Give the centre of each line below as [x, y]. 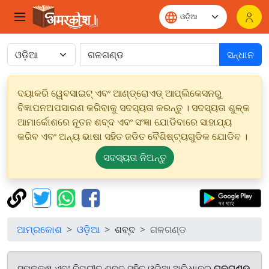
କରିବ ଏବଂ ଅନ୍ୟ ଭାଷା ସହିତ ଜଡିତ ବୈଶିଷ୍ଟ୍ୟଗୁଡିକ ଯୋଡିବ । [132, 136]
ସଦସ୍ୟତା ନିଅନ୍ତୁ [134, 157]
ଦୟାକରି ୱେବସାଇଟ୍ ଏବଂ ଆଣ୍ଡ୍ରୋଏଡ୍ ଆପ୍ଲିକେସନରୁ [119, 93]
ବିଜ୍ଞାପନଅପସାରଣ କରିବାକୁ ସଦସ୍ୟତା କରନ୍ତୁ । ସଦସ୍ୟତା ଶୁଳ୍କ [134, 107]
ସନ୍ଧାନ [240, 55]
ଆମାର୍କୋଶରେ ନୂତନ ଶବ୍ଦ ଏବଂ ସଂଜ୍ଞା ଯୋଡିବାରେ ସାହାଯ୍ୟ [125, 122]
